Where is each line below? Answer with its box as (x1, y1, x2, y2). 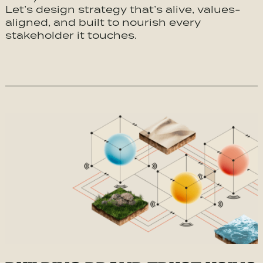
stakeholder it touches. (5, 29, 137, 42)
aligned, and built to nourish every (5, 16, 201, 29)
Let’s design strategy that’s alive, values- (5, 3, 241, 16)
